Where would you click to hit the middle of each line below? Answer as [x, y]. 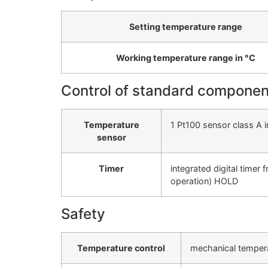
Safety [83, 214]
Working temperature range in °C [185, 58]
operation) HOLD [204, 181]
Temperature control [121, 248]
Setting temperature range [185, 27]
